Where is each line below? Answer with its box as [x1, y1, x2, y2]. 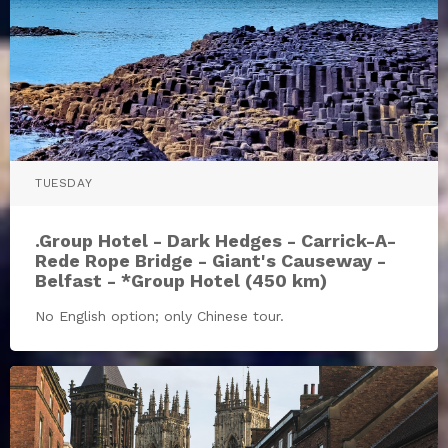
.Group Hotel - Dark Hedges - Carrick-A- [35, 229, 396, 251]
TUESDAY [35, 175, 93, 190]
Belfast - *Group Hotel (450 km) [35, 269, 327, 291]
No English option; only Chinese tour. [35, 307, 284, 324]
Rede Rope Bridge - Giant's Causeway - [35, 249, 386, 271]
